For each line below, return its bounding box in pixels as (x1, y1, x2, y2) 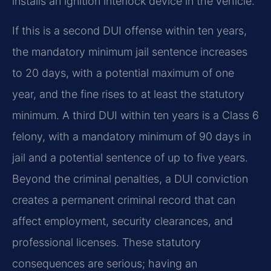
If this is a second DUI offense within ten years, (12, 24, 247, 38)
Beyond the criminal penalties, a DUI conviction (12, 172, 248, 186)
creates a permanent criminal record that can (12, 194, 235, 207)
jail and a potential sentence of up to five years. (12, 151, 248, 165)
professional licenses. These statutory (12, 236, 201, 249)
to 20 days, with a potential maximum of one (12, 67, 234, 80)
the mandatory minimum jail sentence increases (12, 45, 247, 59)
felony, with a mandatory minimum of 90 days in (12, 130, 251, 143)
